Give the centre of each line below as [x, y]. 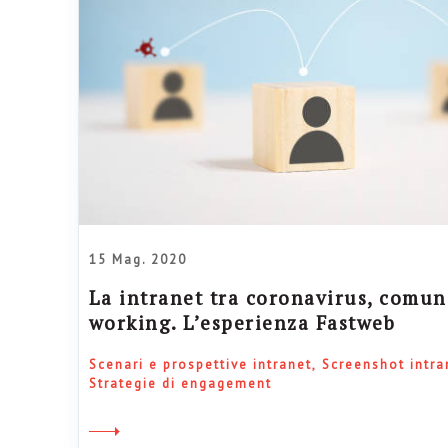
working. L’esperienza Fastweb [242, 322]
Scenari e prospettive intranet [200, 364]
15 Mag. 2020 [137, 259]
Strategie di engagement [180, 383]
